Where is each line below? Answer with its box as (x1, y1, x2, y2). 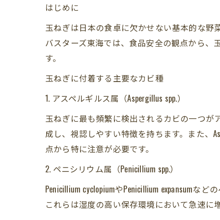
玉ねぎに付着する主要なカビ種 (45, 72, 164, 84)
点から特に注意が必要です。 (45, 142, 154, 155)
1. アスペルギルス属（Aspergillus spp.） (45, 92, 186, 104)
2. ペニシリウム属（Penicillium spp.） (45, 163, 179, 175)
